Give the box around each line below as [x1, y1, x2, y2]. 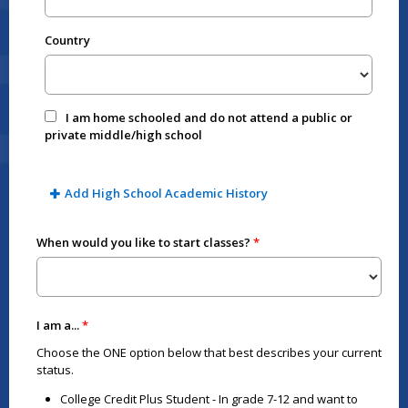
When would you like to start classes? [36, 234, 250, 251]
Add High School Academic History [64, 185, 268, 202]
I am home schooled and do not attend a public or [66, 109, 353, 127]
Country [45, 32, 91, 48]
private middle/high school [45, 127, 203, 144]
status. [36, 361, 74, 378]
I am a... [36, 316, 79, 333]
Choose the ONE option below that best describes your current [36, 343, 382, 361]
